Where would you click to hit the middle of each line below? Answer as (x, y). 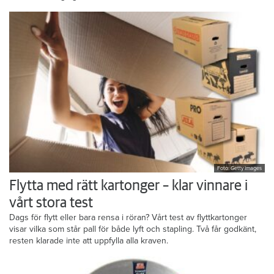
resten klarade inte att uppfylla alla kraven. (89, 240)
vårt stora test (51, 203)
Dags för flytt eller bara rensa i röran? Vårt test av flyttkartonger (128, 217)
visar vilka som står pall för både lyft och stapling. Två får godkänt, (133, 229)
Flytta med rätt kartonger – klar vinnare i (128, 186)
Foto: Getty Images (239, 168)
